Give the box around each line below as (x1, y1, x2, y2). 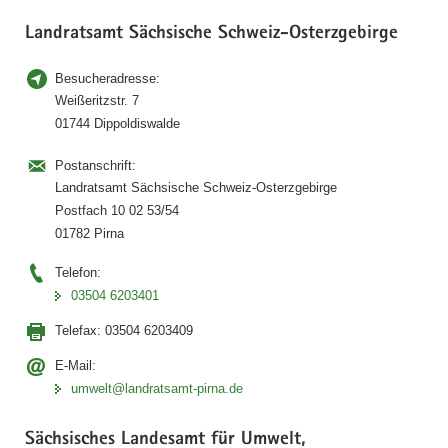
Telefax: (55, 322, 105, 338)
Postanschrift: (55, 157, 136, 173)
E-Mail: (55, 357, 96, 373)
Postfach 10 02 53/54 (55, 202, 179, 218)
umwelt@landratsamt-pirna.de (71, 380, 243, 396)
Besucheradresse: (55, 70, 160, 86)
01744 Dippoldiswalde (55, 115, 180, 131)
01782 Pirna (55, 225, 124, 241)
